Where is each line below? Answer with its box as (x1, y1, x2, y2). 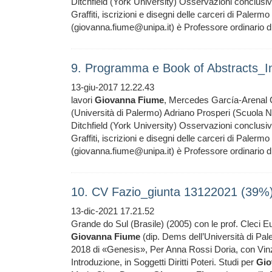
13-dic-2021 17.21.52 (71, 206, 154, 216)
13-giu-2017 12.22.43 (71, 82, 154, 92)
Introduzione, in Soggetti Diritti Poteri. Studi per (71, 257, 256, 267)
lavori (71, 95, 95, 105)
